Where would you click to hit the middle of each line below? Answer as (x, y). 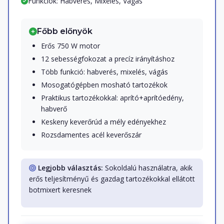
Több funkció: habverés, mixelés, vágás (104, 72)
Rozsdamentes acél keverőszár (91, 135)
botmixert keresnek (60, 190)
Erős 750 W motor (70, 46)
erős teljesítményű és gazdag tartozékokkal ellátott (112, 179)
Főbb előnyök (65, 31)
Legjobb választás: (70, 168)
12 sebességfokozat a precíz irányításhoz (108, 59)
